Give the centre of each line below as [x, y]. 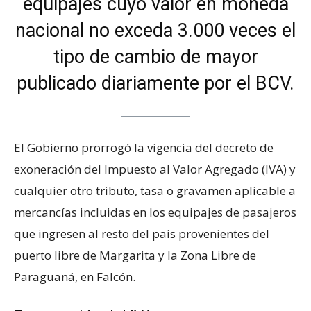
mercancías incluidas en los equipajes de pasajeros [155, 212]
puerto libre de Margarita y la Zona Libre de [135, 255]
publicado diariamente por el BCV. [155, 83]
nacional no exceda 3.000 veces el [155, 30]
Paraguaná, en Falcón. [75, 277]
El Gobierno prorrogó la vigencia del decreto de [144, 148]
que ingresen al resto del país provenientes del [142, 234]
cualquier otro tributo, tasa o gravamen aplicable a [155, 191]
